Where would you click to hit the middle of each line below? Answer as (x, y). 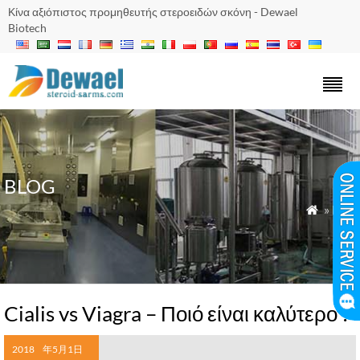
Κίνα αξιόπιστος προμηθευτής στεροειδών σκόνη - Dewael (153, 12)
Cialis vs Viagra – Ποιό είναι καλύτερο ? (177, 313)
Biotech (27, 28)
